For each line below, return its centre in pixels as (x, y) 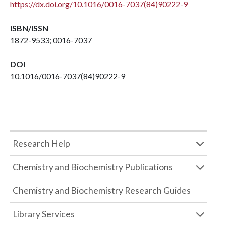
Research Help (41, 143)
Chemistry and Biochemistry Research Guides (102, 191)
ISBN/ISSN (29, 28)
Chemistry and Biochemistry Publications (93, 167)
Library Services (44, 214)
